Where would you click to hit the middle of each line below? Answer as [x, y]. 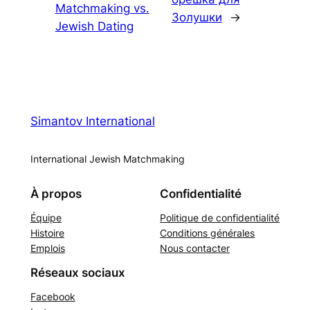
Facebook [53, 296]
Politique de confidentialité [220, 217]
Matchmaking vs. [102, 9]
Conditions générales [208, 232]
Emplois [47, 248]
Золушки [197, 18]
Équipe [46, 217]
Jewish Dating [94, 27]
